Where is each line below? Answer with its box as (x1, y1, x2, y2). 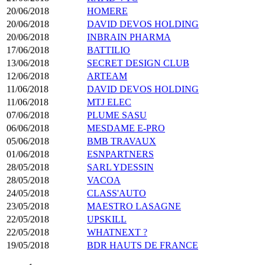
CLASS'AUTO (87, 188, 146, 198)
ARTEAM (87, 70, 127, 81)
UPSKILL (87, 214, 127, 224)
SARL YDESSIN (87, 161, 154, 172)
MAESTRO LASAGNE (87, 201, 181, 211)
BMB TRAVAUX (87, 135, 156, 146)
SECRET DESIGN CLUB (87, 57, 189, 68)
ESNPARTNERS (87, 148, 154, 159)
